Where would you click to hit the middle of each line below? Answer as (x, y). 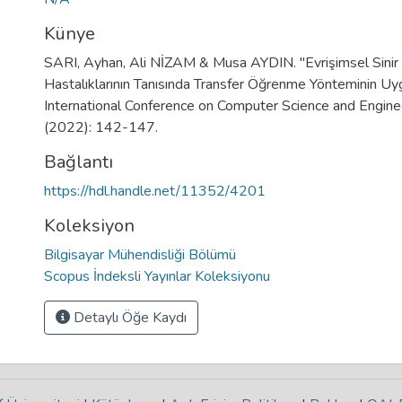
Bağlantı (79, 162)
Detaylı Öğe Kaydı (128, 318)
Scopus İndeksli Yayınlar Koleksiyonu (157, 276)
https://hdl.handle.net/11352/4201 (155, 191)
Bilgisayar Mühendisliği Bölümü (140, 255)
